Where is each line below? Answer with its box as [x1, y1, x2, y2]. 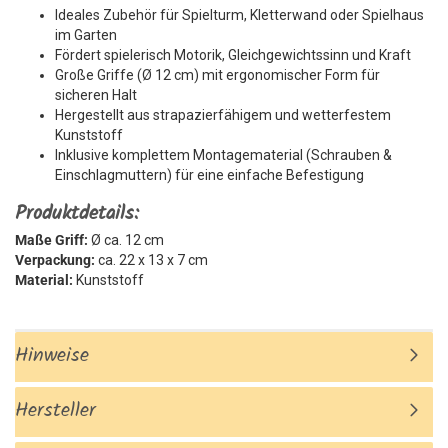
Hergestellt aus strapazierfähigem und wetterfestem [55, 107, 391, 123]
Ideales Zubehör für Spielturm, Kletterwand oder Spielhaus [55, 7, 424, 23]
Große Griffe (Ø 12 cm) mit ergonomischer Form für [55, 67, 380, 83]
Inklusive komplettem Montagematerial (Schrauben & [55, 147, 392, 163]
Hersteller [15, 395, 96, 427]
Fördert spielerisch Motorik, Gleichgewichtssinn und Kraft [55, 47, 411, 63]
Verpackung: [15, 252, 95, 268]
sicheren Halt [55, 87, 137, 103]
